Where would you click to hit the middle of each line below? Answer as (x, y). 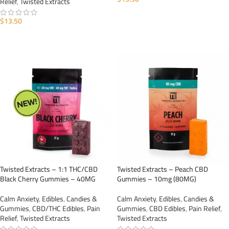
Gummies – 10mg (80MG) (157, 179)
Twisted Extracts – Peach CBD (163, 169)
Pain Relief (204, 209)
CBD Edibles (167, 209)
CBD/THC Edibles (58, 209)
